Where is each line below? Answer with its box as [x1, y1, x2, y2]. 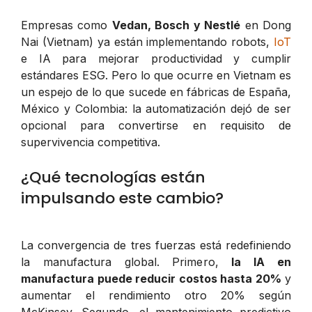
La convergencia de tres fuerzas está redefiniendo [21, 237, 291, 252]
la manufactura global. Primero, [21, 254, 232, 269]
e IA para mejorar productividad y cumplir [21, 51, 291, 65]
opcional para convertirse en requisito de [21, 118, 291, 132]
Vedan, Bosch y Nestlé [111, 17, 241, 32]
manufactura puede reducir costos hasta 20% [21, 271, 281, 286]
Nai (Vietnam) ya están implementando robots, [21, 34, 274, 49]
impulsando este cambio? [21, 187, 224, 209]
